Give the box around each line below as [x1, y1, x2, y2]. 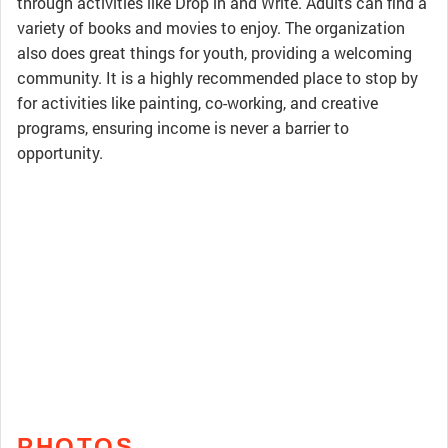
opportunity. [17, 142, 103, 163]
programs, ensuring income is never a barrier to [17, 117, 349, 138]
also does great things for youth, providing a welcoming [17, 42, 412, 63]
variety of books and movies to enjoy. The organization [17, 17, 405, 38]
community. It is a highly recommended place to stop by [17, 67, 418, 88]
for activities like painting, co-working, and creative [17, 92, 378, 113]
